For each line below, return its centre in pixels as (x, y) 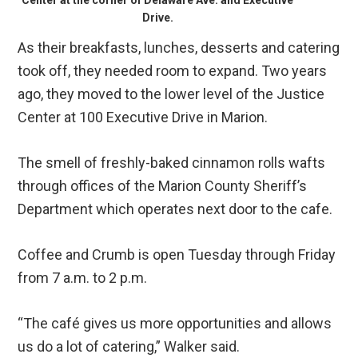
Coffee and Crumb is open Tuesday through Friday (177, 255)
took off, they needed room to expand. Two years (173, 71)
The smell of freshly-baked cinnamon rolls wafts (172, 163)
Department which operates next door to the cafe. (175, 209)
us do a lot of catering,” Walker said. (129, 347)
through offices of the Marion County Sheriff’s (163, 186)
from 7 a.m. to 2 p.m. (83, 278)
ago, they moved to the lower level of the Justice (171, 94)
